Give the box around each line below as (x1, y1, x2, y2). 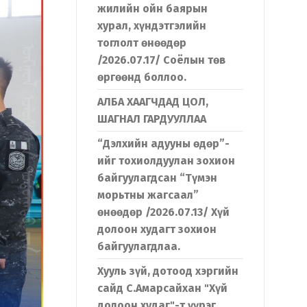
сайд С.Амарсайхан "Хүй (97, 282, 228, 295)
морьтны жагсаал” (97, 188, 199, 201)
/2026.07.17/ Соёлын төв (97, 53, 225, 66)
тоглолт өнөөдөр (97, 36, 186, 49)
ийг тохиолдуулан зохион (97, 154, 235, 167)
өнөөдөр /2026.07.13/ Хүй (97, 206, 230, 219)
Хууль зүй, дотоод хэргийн (97, 265, 238, 278)
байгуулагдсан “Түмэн (97, 171, 217, 184)
